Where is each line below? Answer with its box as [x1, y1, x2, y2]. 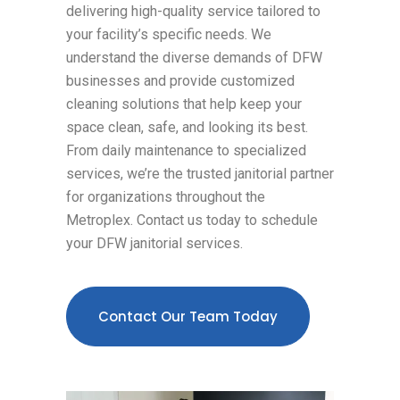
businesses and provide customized [66, 71, 295, 89]
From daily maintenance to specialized [66, 141, 306, 159]
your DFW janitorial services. [66, 234, 243, 252]
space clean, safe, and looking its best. [66, 118, 308, 136]
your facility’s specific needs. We [66, 25, 271, 43]
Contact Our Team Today [98, 306, 278, 326]
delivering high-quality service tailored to [66, 2, 321, 20]
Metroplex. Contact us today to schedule [66, 211, 318, 229]
